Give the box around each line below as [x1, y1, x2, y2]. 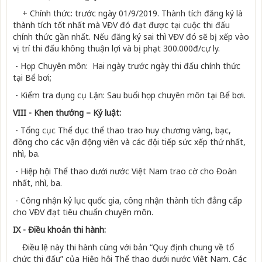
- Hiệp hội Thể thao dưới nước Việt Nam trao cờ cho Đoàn [13, 166, 237, 177]
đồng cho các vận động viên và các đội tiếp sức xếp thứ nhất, [13, 136, 246, 148]
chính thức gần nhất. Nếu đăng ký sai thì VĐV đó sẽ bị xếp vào [13, 31, 249, 43]
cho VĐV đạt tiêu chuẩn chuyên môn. [13, 206, 153, 218]
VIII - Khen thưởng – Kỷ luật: [13, 107, 121, 119]
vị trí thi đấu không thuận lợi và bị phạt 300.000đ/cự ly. [13, 43, 220, 54]
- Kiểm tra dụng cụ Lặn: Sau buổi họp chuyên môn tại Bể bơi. [13, 89, 246, 101]
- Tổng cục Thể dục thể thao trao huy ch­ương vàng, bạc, [13, 125, 231, 136]
